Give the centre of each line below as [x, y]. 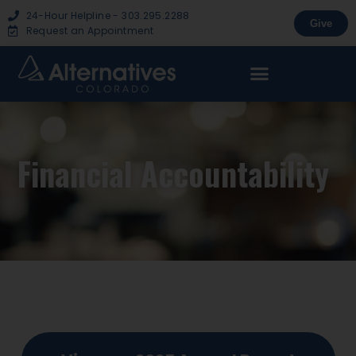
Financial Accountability [174, 173]
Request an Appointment [90, 31]
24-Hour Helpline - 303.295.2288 [108, 15]
